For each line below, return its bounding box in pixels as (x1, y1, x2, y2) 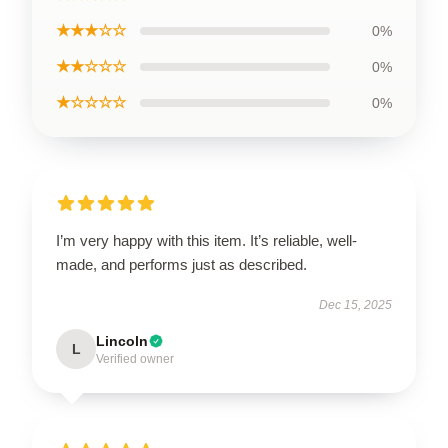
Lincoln (96, 333, 148, 349)
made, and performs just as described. (56, 256, 307, 273)
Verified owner (96, 352, 174, 366)
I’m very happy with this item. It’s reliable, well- (56, 232, 357, 249)
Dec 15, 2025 (319, 298, 392, 312)
